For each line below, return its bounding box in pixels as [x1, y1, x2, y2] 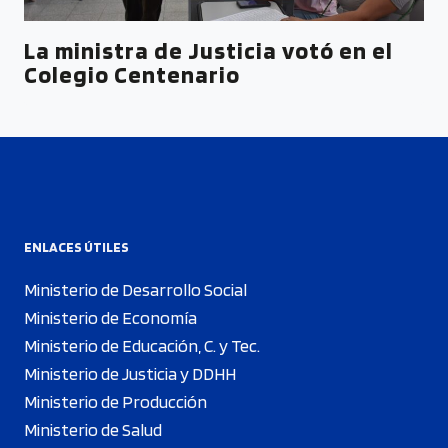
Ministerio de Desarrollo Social [24, 279, 247, 300]
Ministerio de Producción [24, 391, 207, 412]
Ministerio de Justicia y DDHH [24, 363, 236, 384]
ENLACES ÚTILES [24, 239, 129, 255]
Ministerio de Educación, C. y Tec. [24, 335, 260, 356]
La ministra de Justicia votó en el [24, 36, 393, 65]
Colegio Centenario [24, 60, 240, 89]
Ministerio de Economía [24, 307, 197, 328]
